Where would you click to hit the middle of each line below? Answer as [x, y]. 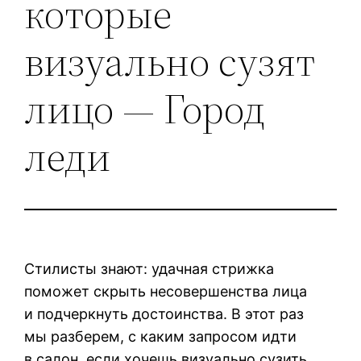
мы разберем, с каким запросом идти [161, 336]
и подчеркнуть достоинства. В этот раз [164, 313]
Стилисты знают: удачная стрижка [149, 268]
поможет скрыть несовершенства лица [166, 291]
